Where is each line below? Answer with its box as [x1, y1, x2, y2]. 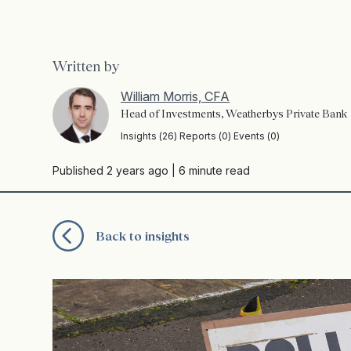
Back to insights [96, 229, 190, 243]
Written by [52, 58, 119, 74]
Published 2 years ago [52, 164, 168, 177]
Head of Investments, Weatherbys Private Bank [121, 107, 347, 120]
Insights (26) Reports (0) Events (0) [121, 130, 280, 142]
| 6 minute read [168, 164, 250, 177]
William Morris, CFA [121, 89, 230, 104]
